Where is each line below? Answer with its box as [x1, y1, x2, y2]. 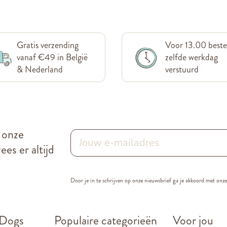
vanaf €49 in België [17, 50, 88, 64]
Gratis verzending [17, 38, 79, 52]
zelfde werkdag [165, 50, 218, 64]
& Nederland [17, 62, 63, 76]
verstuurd [165, 62, 199, 76]
